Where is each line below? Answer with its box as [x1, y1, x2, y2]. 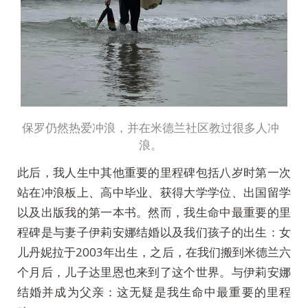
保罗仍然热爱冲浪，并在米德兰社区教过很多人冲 [22, 119, 279, 135]
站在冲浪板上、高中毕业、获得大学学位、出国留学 [17, 184, 291, 201]
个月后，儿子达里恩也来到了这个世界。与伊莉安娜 [17, 264, 291, 280]
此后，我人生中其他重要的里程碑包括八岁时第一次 [17, 164, 291, 181]
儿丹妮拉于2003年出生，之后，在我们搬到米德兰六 [17, 244, 291, 261]
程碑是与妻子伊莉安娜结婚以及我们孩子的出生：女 [17, 224, 291, 241]
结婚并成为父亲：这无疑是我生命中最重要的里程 [17, 284, 291, 300]
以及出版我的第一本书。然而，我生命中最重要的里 [17, 204, 291, 221]
